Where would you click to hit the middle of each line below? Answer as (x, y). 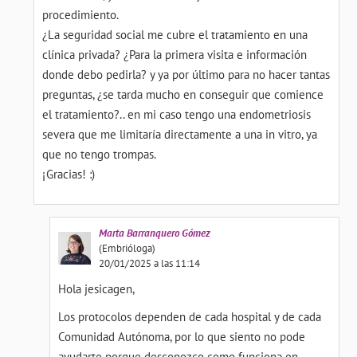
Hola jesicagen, (96, 289)
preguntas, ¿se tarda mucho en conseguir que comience (183, 94)
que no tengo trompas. (100, 154)
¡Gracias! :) (69, 174)
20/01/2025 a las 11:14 (149, 263)
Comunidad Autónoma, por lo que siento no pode (181, 337)
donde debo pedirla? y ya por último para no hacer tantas (186, 75)
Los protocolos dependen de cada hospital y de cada (189, 317)
